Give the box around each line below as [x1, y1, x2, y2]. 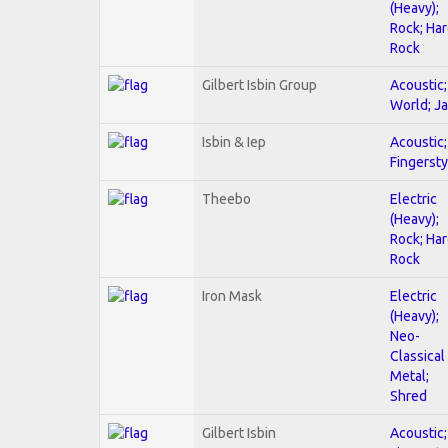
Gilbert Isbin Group [202, 76, 317, 93]
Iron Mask [202, 287, 262, 304]
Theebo [202, 190, 251, 207]
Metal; [390, 367, 429, 384]
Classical [390, 347, 445, 364]
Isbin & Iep [202, 133, 266, 150]
